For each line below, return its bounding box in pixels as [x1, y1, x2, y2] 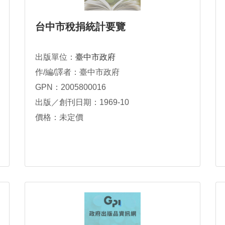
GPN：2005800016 [35, 83, 106, 91]
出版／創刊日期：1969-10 [35, 98, 129, 106]
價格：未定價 [35, 113, 83, 122]
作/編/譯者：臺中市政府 [35, 68, 120, 76]
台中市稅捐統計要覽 [35, 21, 126, 32]
